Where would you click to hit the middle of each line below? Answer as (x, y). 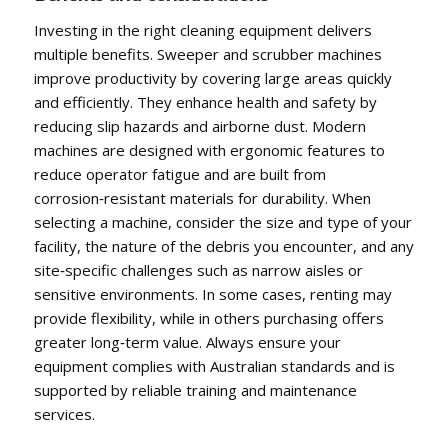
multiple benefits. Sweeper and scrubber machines (207, 54)
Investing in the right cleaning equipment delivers (202, 30)
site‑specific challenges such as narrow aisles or (198, 270)
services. (64, 414)
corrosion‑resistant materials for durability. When (202, 198)
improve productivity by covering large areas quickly (212, 78)
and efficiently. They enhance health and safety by (205, 102)
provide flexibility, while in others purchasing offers (208, 318)
